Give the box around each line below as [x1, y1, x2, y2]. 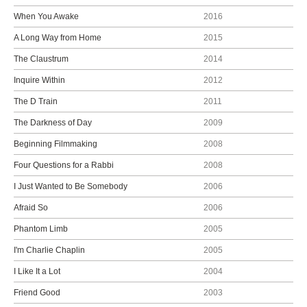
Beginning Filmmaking [14, 139, 97, 149]
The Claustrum [14, 54, 69, 64]
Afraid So [14, 203, 48, 212]
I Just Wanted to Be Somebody [14, 182, 127, 191]
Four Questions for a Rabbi [14, 160, 114, 170]
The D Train [14, 97, 58, 106]
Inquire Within [14, 75, 65, 85]
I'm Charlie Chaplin [14, 245, 85, 255]
